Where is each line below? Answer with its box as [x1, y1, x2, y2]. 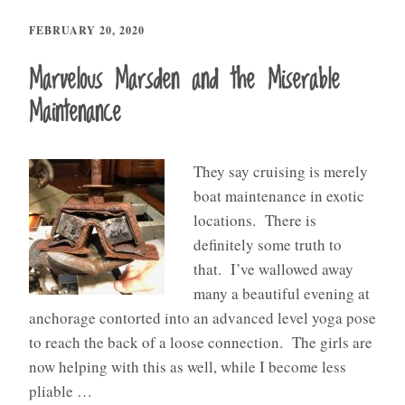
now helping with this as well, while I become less [29, 355, 346, 377]
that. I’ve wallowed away [193, 258, 353, 279]
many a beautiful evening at [193, 282, 370, 304]
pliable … [29, 380, 92, 401]
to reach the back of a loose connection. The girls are [29, 331, 372, 353]
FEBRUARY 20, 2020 [29, 23, 145, 38]
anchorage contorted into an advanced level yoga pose [29, 306, 376, 328]
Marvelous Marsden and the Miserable [29, 56, 340, 104]
